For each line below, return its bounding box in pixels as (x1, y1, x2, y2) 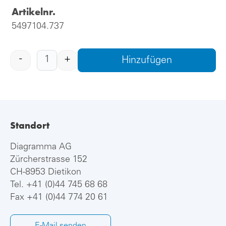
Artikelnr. (12, 5, 55, 18)
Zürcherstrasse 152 (10, 155, 87, 164)
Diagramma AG (10, 142, 72, 152)
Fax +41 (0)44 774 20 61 (10, 193, 108, 202)
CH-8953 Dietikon (10, 167, 81, 177)
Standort (10, 119, 49, 132)
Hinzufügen (122, 55, 172, 66)
